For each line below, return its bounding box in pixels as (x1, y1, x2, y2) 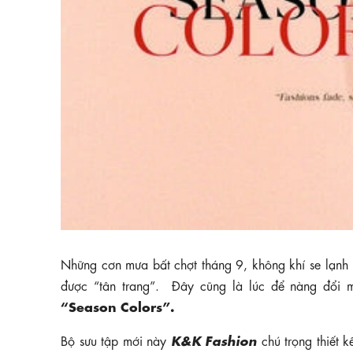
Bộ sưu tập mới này (61, 331, 171, 348)
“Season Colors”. (61, 295, 174, 314)
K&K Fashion (170, 329, 258, 348)
